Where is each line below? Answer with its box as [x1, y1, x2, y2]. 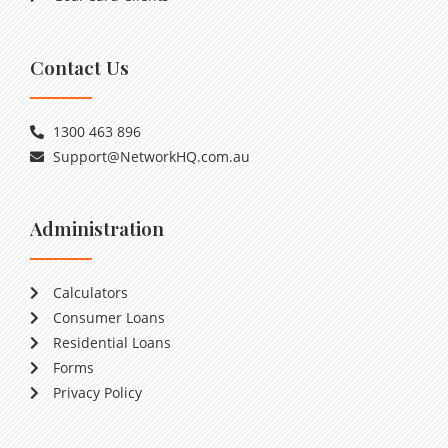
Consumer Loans [52, 308, 165, 327]
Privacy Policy [52, 383, 142, 402]
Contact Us [30, 54, 129, 80]
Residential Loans [52, 333, 171, 352]
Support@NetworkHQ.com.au [52, 147, 250, 166]
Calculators [52, 283, 128, 302]
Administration [30, 215, 164, 241]
